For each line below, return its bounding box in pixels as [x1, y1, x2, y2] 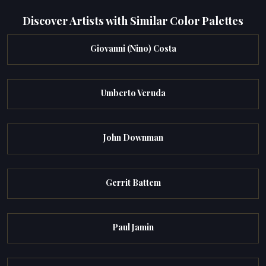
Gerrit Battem [105, 176, 161, 188]
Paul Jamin [112, 221, 154, 233]
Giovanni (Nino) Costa [90, 43, 176, 55]
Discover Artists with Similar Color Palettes [23, 12, 243, 28]
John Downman [103, 132, 163, 144]
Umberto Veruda [100, 87, 166, 99]
